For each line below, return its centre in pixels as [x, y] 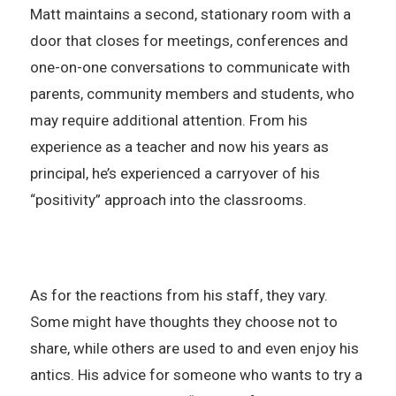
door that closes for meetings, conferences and [189, 40]
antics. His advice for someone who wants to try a [196, 374]
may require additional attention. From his [168, 120]
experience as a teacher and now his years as [179, 146]
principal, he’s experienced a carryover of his [175, 173]
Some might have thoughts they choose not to [183, 321]
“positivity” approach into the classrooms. [168, 199]
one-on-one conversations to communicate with [190, 67]
